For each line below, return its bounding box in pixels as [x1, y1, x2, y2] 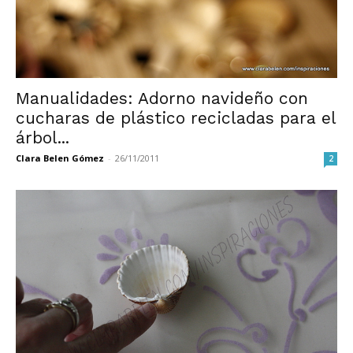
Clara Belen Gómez [16, 152, 104, 165]
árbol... [16, 128, 69, 148]
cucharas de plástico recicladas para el [16, 108, 336, 128]
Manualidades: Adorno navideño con [16, 88, 308, 109]
